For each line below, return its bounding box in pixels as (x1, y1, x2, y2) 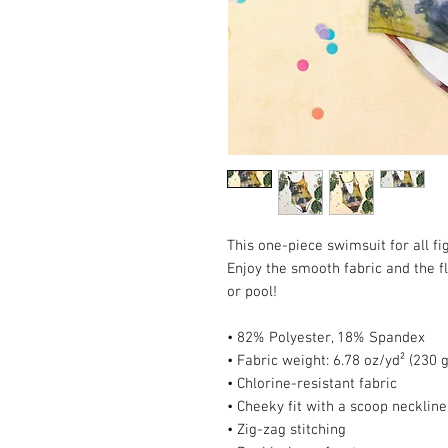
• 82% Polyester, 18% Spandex (227, 329, 425, 347)
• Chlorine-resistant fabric (227, 375, 397, 393)
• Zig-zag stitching (227, 421, 346, 439)
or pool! (227, 283, 277, 301)
